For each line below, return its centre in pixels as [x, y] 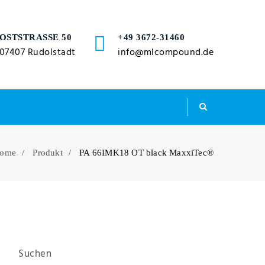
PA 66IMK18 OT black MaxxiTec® [146, 153]
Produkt [48, 153]
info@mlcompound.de [166, 52]
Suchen [35, 254]
